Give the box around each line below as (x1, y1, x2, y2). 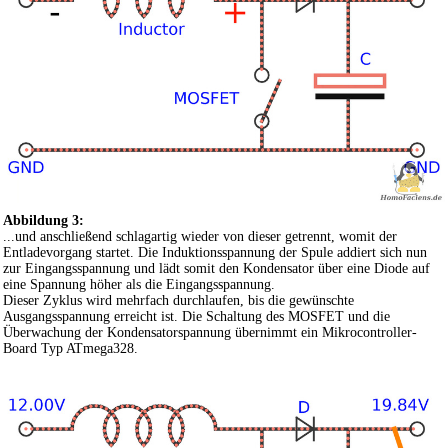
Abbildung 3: (3, 212, 84, 228)
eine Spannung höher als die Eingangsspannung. (3, 276, 275, 292)
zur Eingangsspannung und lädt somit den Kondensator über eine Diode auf (3, 260, 430, 276)
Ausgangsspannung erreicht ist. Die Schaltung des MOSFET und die (3, 308, 390, 324)
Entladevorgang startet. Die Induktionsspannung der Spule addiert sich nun (3, 244, 427, 260)
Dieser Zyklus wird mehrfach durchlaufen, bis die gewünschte (3, 292, 354, 308)
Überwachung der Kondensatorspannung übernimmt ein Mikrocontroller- (3, 324, 417, 340)
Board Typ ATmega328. (3, 340, 138, 356)
